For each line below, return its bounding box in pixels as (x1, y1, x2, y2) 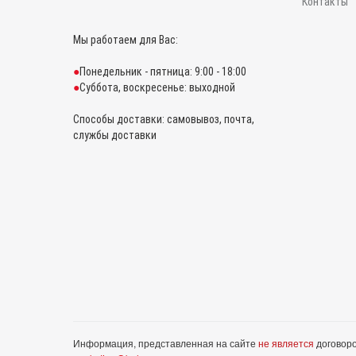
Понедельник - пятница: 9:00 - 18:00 (79, 65, 246, 78)
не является (258, 336, 314, 350)
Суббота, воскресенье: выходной (79, 81, 235, 94)
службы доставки (73, 129, 157, 141)
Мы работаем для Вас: (73, 33, 178, 46)
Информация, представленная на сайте (73, 336, 258, 350)
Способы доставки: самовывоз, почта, (73, 113, 254, 126)
